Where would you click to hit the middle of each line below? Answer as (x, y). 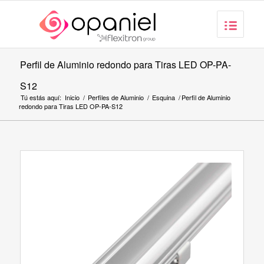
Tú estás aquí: (41, 97)
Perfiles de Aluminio (115, 97)
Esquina (163, 97)
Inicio (72, 97)
